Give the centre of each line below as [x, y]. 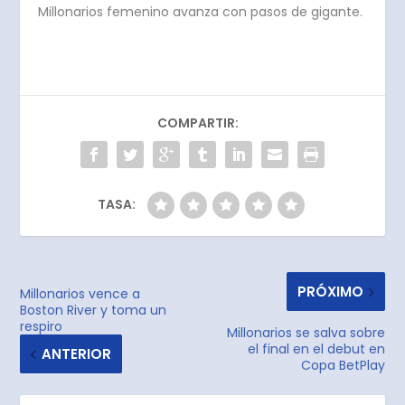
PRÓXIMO [330, 292]
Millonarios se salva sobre [306, 333]
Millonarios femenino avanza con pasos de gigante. [201, 12]
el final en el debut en [316, 349]
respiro [42, 327]
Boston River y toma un [94, 311]
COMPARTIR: [198, 123]
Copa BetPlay [343, 366]
